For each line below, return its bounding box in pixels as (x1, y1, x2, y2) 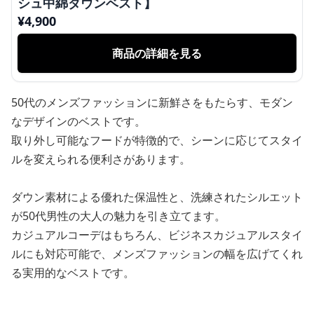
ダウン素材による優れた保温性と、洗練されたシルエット (11, 189, 303, 205)
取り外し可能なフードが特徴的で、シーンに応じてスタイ (11, 132, 303, 148)
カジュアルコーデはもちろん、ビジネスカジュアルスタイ (11, 227, 303, 243)
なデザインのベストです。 (11, 114, 146, 129)
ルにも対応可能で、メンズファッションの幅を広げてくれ (11, 246, 303, 261)
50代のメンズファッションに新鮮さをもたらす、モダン (11, 95, 293, 110)
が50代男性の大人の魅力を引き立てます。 (11, 208, 226, 224)
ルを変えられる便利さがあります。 (11, 151, 191, 167)
